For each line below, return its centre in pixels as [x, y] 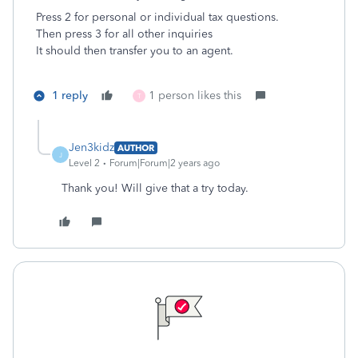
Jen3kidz [91, 147]
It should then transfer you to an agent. [135, 51]
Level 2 [84, 163]
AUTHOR [136, 147]
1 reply [70, 95]
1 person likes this [195, 95]
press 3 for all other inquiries [139, 34]
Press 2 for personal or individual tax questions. [157, 17]
